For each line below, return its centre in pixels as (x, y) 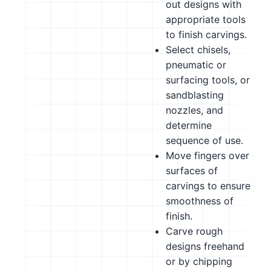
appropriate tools (206, 19)
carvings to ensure (208, 186)
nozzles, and (194, 110)
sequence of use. (204, 140)
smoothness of (200, 201)
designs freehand (205, 246)
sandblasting (195, 95)
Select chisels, (198, 50)
